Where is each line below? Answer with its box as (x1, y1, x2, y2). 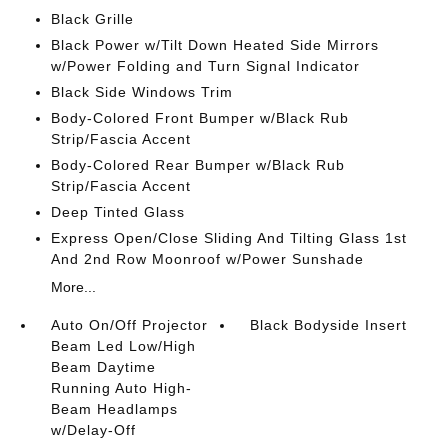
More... (50, 278, 96, 295)
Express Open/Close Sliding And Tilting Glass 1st (50, 229, 407, 246)
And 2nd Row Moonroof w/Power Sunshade (50, 250, 364, 267)
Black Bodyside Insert (250, 316, 408, 333)
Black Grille (50, 10, 134, 27)
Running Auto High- (50, 379, 192, 396)
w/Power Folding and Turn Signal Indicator (50, 57, 360, 74)
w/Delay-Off (50, 421, 136, 438)
